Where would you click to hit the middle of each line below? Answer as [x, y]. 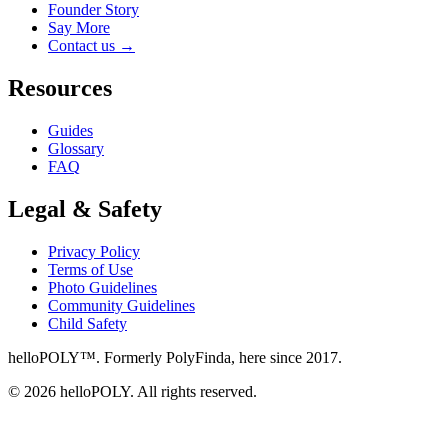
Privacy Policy [94, 251]
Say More [79, 28]
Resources [60, 87]
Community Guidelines [121, 305]
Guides [70, 130]
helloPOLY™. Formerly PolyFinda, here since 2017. [175, 357]
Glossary [76, 148]
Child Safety [87, 323]
